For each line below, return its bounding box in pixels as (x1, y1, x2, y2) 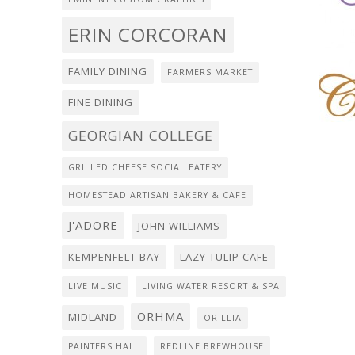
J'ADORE (68, 217, 118, 234)
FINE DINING (68, 95, 133, 110)
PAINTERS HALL (68, 341, 140, 353)
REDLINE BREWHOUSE (160, 341, 264, 353)
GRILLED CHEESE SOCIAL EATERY (68, 162, 222, 174)
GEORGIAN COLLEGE (68, 126, 213, 146)
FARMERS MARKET (167, 67, 253, 78)
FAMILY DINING (68, 64, 147, 79)
